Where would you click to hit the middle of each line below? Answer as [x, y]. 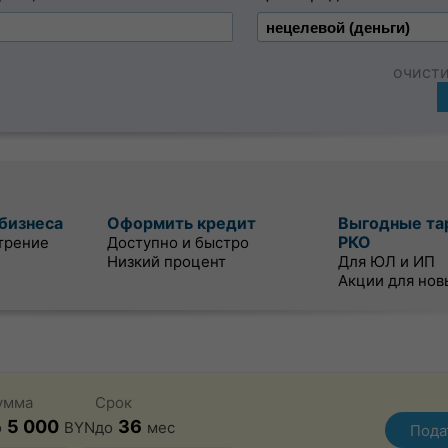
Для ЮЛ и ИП [386, 261]
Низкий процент [166, 261]
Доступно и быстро [178, 242]
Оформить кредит [181, 223]
